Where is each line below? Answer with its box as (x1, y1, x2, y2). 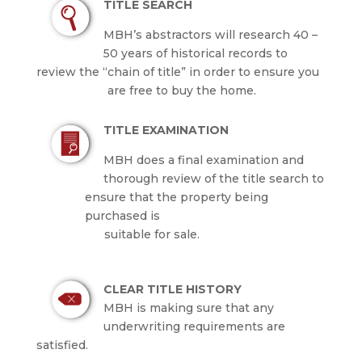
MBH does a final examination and (103, 153, 304, 168)
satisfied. (36, 338, 88, 353)
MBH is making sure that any (103, 301, 274, 316)
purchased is (84, 208, 160, 224)
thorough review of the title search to (103, 171, 324, 187)
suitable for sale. (84, 227, 200, 242)
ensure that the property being (84, 190, 268, 205)
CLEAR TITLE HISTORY (103, 282, 242, 297)
